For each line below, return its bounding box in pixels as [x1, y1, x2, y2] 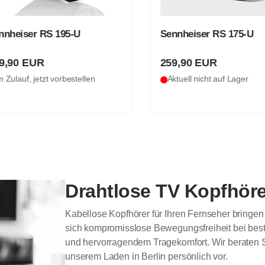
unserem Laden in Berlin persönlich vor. [65, 251, 228, 261]
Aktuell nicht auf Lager [159, 74, 240, 83]
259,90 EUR [151, 56, 209, 69]
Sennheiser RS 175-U [151, 28, 245, 40]
